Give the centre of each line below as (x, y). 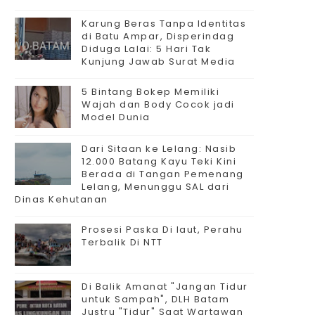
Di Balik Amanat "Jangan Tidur (165, 287)
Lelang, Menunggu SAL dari (156, 187)
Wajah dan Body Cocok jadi (158, 104)
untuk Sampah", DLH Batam (155, 299)
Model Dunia (116, 117)
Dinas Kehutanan (62, 199)
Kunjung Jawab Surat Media (159, 62)
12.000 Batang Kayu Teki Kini (159, 161)
